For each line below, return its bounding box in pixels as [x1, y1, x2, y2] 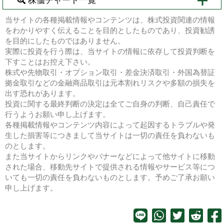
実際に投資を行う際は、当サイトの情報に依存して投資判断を [5, 47, 215, 55]
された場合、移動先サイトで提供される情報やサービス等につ [5, 162, 215, 171]
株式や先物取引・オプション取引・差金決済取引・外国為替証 [5, 68, 215, 76]
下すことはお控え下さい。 [5, 57, 95, 66]
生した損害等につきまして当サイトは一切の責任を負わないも [5, 131, 215, 139]
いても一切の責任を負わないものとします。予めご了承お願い [5, 173, 215, 181]
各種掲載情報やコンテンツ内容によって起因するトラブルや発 [5, 120, 215, 129]
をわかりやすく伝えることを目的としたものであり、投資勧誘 [5, 26, 215, 34]
